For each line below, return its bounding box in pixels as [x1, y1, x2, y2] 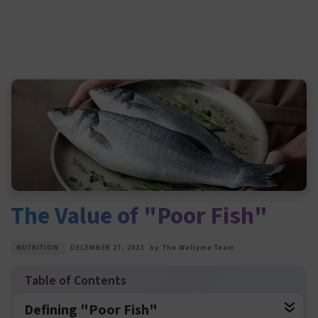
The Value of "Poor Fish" [11, 199, 268, 234]
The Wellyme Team [163, 243, 235, 253]
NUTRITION [16, 243, 59, 253]
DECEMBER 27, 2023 [70, 243, 144, 253]
